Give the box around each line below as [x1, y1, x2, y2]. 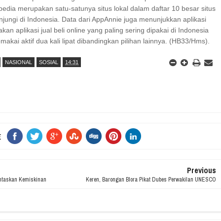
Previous [186, 165, 216, 176]
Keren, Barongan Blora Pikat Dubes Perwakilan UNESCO [85, 176, 216, 184]
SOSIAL [39, 59, 59, 65]
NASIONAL [5, 59, 33, 65]
